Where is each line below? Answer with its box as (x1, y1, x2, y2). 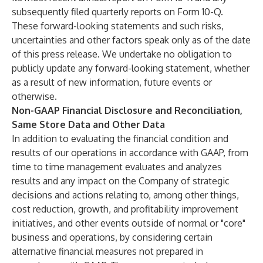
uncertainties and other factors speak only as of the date (12, 34, 251, 46)
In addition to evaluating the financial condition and (12, 133, 228, 144)
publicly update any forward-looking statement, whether (12, 62, 249, 74)
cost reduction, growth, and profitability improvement (12, 203, 238, 215)
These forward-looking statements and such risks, (12, 20, 224, 32)
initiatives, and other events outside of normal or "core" (12, 217, 245, 229)
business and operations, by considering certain (12, 231, 213, 243)
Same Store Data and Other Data (12, 119, 165, 130)
